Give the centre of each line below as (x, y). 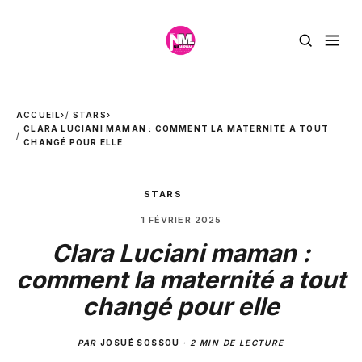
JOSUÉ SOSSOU (140, 343)
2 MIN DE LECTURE (237, 343)
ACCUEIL (39, 115)
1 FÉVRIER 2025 (181, 220)
